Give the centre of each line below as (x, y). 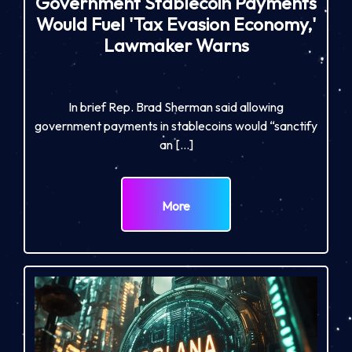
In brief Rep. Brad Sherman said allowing (176, 107)
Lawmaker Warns (176, 45)
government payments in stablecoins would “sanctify (176, 126)
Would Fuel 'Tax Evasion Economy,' (176, 24)
